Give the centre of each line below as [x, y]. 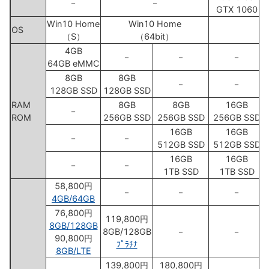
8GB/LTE [73, 251]
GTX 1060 [237, 9]
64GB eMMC [73, 63]
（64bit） [155, 36]
